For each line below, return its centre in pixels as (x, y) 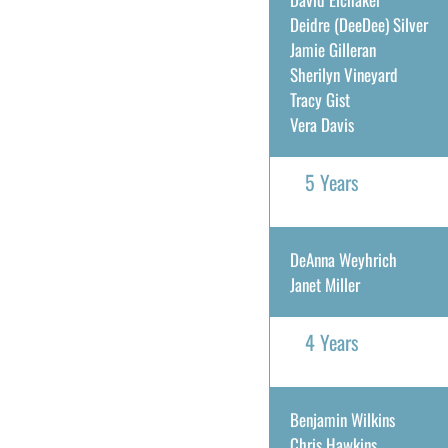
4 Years (331, 342)
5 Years (331, 182)
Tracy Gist (319, 99)
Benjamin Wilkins (342, 419)
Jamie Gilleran (332, 49)
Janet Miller (324, 284)
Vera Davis (321, 124)
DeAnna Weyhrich (343, 259)
